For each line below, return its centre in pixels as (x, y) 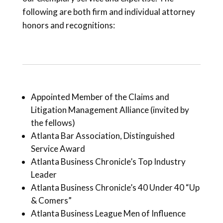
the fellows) (53, 122)
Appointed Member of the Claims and (100, 97)
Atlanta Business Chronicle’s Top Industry (108, 161)
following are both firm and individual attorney (109, 11)
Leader (44, 174)
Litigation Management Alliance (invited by (110, 110)
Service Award (58, 148)
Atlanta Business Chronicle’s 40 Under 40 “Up (115, 187)
